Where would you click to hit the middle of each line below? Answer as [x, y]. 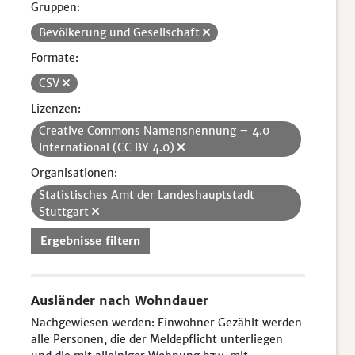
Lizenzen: [56, 109]
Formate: [55, 58]
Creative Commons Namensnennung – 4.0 [154, 131]
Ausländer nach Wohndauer [120, 300]
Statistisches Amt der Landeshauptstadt [147, 195]
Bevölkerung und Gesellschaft [121, 32]
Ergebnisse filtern [90, 241]
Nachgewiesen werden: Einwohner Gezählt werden [166, 323]
